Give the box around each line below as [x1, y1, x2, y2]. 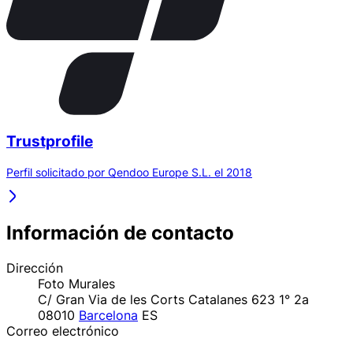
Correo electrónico [6, 322, 119, 339]
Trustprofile [6, 132, 93, 151]
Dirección [6, 259, 63, 276]
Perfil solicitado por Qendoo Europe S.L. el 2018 [6, 165, 252, 180]
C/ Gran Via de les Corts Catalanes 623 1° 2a [38, 291, 309, 307]
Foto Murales [38, 275, 115, 292]
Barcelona [79, 307, 138, 323]
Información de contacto [6, 221, 234, 245]
